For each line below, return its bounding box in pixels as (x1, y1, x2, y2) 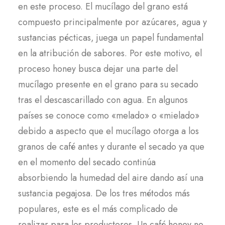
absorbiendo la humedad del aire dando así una (18, 171, 203, 184)
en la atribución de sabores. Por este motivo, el (18, 47, 202, 60)
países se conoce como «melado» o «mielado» (18, 109, 199, 122)
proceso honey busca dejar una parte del (18, 62, 178, 75)
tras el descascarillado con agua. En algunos (18, 93, 188, 106)
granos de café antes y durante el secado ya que (18, 140, 204, 153)
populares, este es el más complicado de (18, 202, 178, 215)
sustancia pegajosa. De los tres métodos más (18, 187, 190, 200)
